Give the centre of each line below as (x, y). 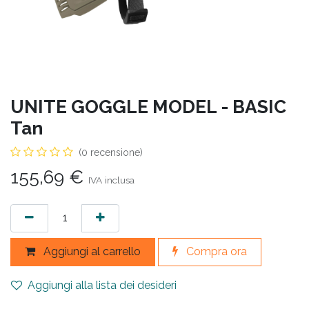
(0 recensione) (111, 152)
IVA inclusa (111, 180)
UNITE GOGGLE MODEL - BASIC (148, 106)
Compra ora (215, 252)
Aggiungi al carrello (91, 252)
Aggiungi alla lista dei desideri (102, 286)
